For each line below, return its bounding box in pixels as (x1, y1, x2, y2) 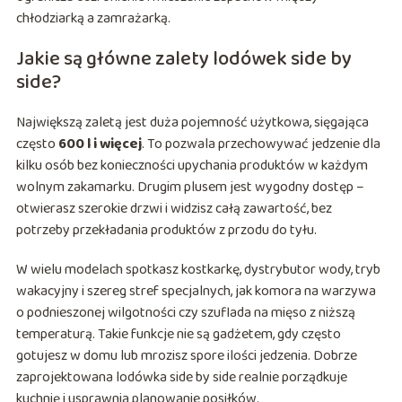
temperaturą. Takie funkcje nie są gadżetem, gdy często (15, 323, 341, 346)
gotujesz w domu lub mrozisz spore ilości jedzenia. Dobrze (15, 345, 357, 368)
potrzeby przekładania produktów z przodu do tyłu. (15, 219, 317, 242)
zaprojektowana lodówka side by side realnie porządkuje (15, 366, 347, 389)
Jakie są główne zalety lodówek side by (15, 43, 352, 76)
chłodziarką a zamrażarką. (15, 7, 170, 31)
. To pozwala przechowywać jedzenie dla (141, 133, 380, 156)
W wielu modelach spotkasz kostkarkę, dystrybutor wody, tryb (15, 258, 380, 282)
